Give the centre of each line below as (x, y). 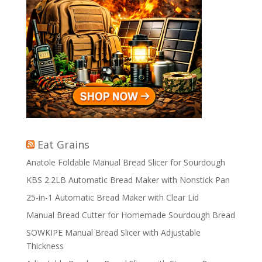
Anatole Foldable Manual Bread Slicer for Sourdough (125, 162)
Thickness (45, 246)
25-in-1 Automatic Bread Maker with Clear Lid (112, 197)
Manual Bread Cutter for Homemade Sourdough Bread (130, 215)
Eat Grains (63, 144)
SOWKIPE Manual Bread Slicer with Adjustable (113, 232)
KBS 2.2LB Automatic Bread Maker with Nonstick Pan (128, 180)
